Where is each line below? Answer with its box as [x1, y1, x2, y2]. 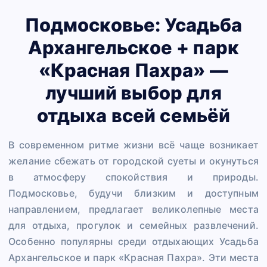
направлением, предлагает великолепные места [8, 203, 259, 216]
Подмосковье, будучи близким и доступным [8, 187, 259, 200]
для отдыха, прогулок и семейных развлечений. [8, 219, 259, 232]
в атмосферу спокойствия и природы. [8, 171, 259, 184]
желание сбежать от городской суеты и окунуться [8, 155, 259, 167]
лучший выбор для [45, 81, 222, 104]
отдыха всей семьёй [36, 104, 231, 126]
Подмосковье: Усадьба [24, 13, 243, 36]
